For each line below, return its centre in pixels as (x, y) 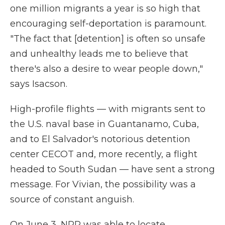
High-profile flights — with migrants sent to (108, 109)
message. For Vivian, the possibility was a (103, 184)
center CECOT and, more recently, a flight (104, 154)
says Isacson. (39, 84)
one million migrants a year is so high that (105, 9)
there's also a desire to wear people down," (106, 69)
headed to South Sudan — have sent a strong (113, 169)
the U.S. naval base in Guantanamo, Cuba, (104, 124)
